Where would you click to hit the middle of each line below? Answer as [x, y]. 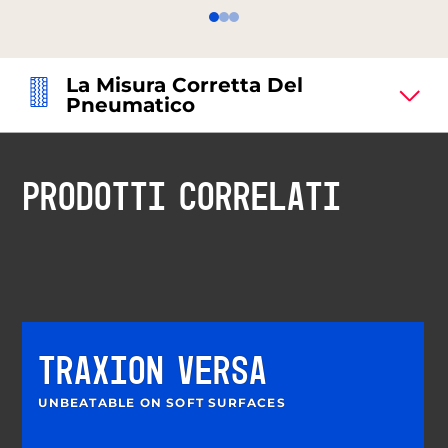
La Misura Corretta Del [185, 85]
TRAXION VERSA [153, 373]
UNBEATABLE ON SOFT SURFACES [162, 403]
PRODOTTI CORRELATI [182, 199]
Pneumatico [131, 105]
